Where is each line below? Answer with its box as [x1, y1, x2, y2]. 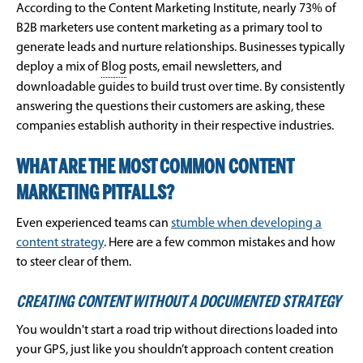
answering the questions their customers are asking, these [16, 100, 325, 114]
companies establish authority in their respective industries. [16, 120, 334, 134]
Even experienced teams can [16, 217, 171, 231]
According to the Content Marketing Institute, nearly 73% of [16, 2, 336, 16]
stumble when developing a [171, 217, 322, 231]
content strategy [16, 237, 104, 250]
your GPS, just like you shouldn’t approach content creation [16, 344, 334, 357]
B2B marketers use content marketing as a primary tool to [16, 22, 322, 36]
